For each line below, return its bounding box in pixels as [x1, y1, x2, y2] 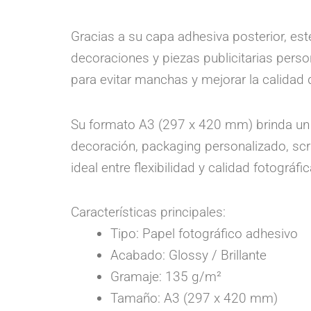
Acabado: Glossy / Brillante [110, 246, 267, 263]
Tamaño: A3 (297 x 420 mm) [110, 289, 278, 306]
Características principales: [71, 203, 226, 220]
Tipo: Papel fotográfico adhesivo [110, 225, 298, 242]
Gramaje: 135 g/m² [110, 268, 221, 285]
